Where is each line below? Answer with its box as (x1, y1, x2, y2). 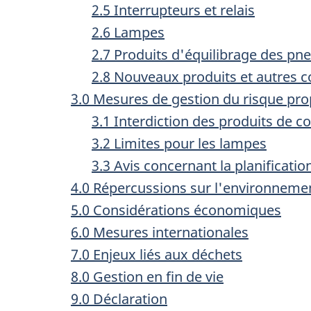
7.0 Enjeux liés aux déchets (71, 244, 242, 264)
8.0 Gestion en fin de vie (71, 267, 224, 286)
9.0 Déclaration (71, 289, 167, 308)
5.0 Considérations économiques (71, 200, 281, 219)
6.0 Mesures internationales (71, 222, 249, 242)
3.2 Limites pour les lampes (92, 133, 267, 153)
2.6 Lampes (92, 22, 165, 42)
